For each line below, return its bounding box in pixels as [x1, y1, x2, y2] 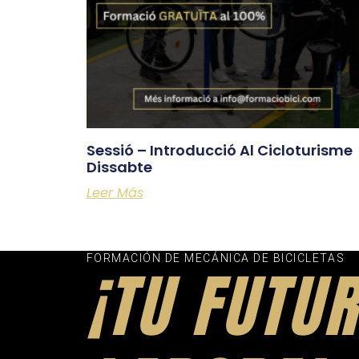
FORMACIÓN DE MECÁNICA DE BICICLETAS [86, 251, 345, 264]
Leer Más [86, 183, 143, 202]
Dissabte [86, 156, 152, 177]
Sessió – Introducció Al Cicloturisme [86, 139, 353, 160]
